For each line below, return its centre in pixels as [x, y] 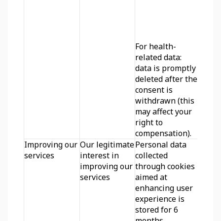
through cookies [165, 166]
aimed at [151, 177]
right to [149, 122]
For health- [156, 46]
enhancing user [164, 188]
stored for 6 [157, 210]
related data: [158, 57]
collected [151, 155]
